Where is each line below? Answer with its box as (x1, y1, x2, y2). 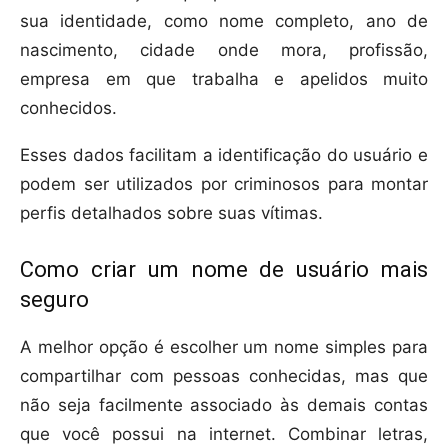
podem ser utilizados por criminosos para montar (20, 174, 428, 195)
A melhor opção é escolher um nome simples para (20, 337, 428, 358)
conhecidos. (20, 98, 117, 119)
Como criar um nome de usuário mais (20, 257, 428, 283)
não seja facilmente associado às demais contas (20, 395, 428, 416)
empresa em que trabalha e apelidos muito (20, 69, 428, 90)
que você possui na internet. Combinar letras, (20, 424, 428, 445)
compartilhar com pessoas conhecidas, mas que (20, 366, 428, 387)
